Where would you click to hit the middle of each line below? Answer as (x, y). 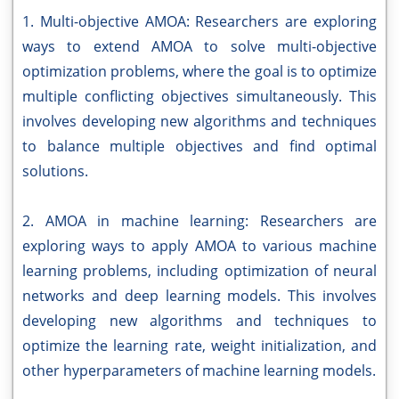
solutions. (55, 171)
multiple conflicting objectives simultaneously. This (199, 96)
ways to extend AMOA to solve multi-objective (199, 46)
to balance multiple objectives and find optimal (199, 146)
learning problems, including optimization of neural (199, 271)
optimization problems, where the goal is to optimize (199, 71)
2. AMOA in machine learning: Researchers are (199, 221)
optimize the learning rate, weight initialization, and (199, 346)
